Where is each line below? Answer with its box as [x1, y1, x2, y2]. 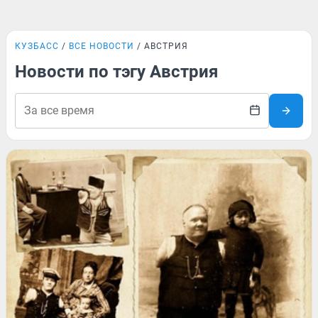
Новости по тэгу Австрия [15, 62, 218, 82]
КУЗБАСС [15, 41, 59, 51]
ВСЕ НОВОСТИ [69, 41, 134, 51]
